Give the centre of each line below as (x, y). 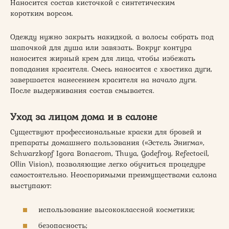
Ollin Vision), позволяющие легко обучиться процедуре (108, 164)
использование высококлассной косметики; (117, 209)
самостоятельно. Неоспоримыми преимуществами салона (113, 175)
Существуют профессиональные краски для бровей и (106, 132)
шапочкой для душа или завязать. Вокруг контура (101, 48)
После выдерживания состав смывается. (82, 91)
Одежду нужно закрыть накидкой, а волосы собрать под (112, 37)
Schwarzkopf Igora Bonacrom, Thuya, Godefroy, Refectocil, (110, 154)
